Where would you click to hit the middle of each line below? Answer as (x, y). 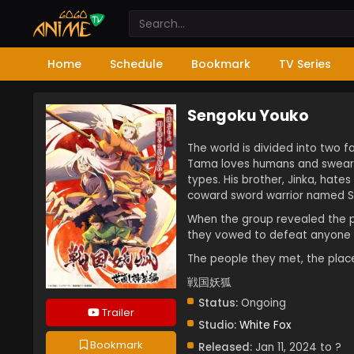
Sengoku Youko (248, 116)
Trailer (117, 313)
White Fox (265, 325)
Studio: (217, 325)
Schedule (136, 64)
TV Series (305, 64)
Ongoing (262, 303)
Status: (218, 303)
